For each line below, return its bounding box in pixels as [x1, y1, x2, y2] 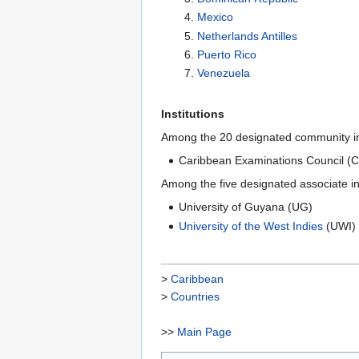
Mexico [196, 10, 233, 24]
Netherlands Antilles [196, 29, 297, 42]
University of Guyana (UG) [179, 200, 313, 214]
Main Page [177, 325, 232, 338]
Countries [171, 289, 220, 303]
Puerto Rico [196, 48, 256, 62]
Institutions [161, 107, 224, 121]
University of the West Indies [179, 219, 324, 232]
